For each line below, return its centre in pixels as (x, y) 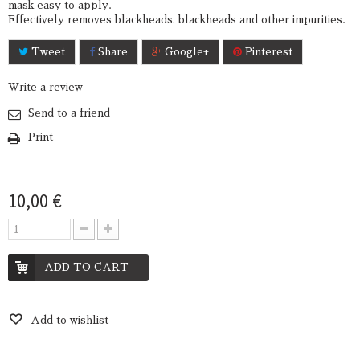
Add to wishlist (68, 320)
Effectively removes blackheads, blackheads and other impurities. (177, 19)
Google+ (185, 51)
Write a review (45, 87)
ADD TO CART (86, 268)
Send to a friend (69, 112)
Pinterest (267, 51)
